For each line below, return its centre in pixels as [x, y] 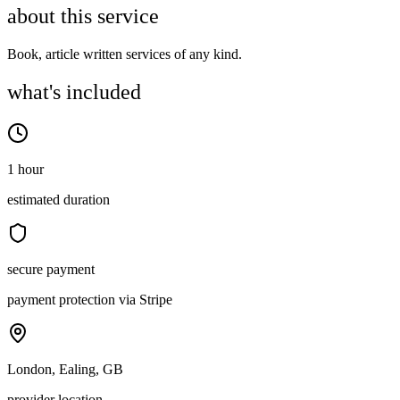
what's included [74, 92]
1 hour [25, 170]
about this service [83, 17]
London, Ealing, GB [65, 370]
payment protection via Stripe [90, 300]
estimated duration [58, 200]
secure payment [51, 270]
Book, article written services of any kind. [125, 54]
